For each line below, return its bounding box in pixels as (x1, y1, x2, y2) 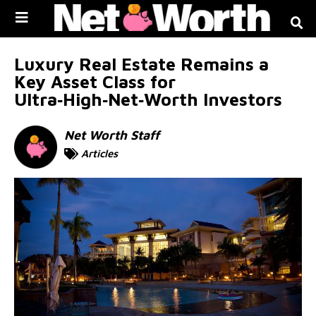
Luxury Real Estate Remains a (14, 53, 269, 74)
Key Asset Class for (14, 71, 176, 92)
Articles (81, 147, 119, 159)
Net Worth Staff (64, 127, 160, 142)
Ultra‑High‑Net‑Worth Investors (14, 88, 282, 109)
